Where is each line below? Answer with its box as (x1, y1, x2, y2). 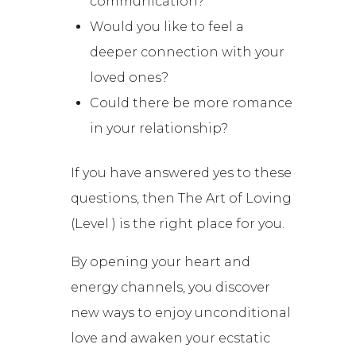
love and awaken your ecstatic (71, 331, 271, 346)
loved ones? (90, 70, 169, 86)
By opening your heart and (71, 254, 251, 270)
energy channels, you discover (71, 280, 271, 296)
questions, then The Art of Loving (71, 191, 292, 207)
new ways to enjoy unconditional (71, 305, 292, 321)
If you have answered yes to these (71, 165, 292, 181)
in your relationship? (90, 121, 229, 137)
